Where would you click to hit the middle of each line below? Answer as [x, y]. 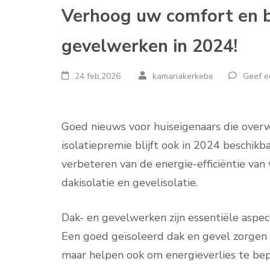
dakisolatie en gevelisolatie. [130, 183]
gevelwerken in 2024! [149, 46]
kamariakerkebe [183, 76]
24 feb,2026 [98, 76]
